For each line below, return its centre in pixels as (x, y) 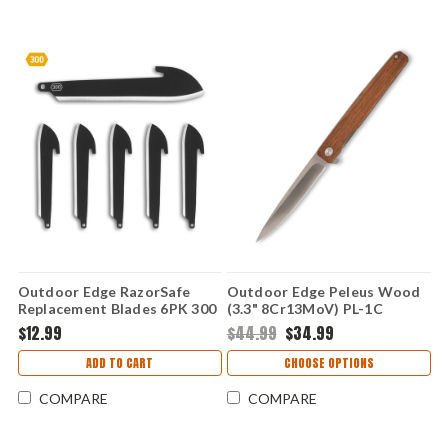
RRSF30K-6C (60, 342)
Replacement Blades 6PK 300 (116, 308)
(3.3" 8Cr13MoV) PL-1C (304, 308)
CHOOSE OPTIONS (328, 362)
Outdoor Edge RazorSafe (103, 291)
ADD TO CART (119, 362)
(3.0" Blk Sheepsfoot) (89, 325)
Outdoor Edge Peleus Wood (323, 291)
